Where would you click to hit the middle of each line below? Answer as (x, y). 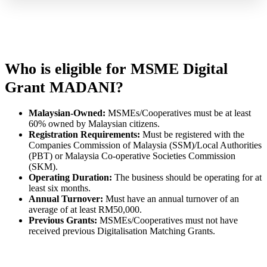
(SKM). (43, 167)
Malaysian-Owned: (67, 113)
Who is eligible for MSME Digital (116, 69)
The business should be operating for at (187, 178)
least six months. (60, 188)
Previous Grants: (63, 221)
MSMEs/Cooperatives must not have (167, 221)
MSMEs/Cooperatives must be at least (178, 113)
